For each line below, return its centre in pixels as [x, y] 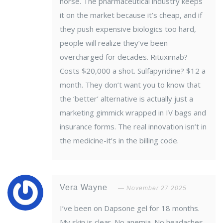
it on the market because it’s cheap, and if [131, 15]
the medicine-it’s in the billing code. [119, 141]
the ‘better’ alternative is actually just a [126, 99]
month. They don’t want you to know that [130, 85]
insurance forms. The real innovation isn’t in [133, 127]
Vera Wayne [85, 188]
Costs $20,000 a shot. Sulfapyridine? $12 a [133, 71]
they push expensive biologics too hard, [128, 29]
